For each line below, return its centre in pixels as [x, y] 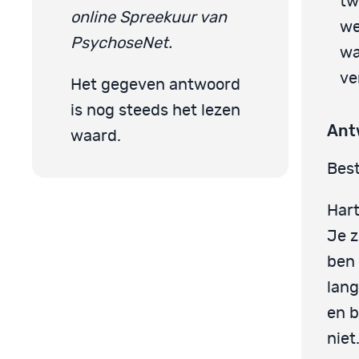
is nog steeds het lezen [155, 110]
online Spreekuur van [149, 17]
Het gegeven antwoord [155, 85]
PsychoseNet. [121, 43]
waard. [96, 136]
